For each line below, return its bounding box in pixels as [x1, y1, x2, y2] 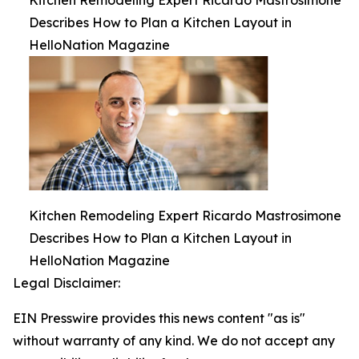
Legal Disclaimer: [13, 275, 120, 291]
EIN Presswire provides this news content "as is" [13, 310, 305, 326]
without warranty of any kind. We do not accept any [13, 333, 335, 349]
